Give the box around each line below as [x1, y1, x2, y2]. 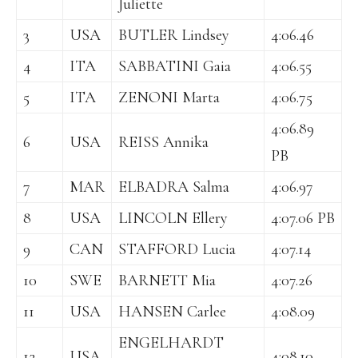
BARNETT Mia [118, 271, 216, 291]
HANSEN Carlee [118, 302, 226, 322]
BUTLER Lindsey [118, 26, 229, 46]
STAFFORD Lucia [118, 240, 236, 260]
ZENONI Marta [118, 88, 220, 108]
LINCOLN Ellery [118, 209, 228, 229]
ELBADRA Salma [118, 177, 229, 197]
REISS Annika [118, 133, 209, 153]
